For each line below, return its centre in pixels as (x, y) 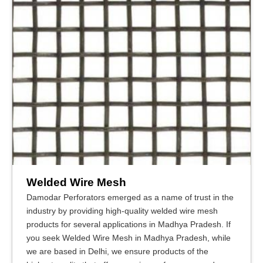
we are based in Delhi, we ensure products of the (117, 251)
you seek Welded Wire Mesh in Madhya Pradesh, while (129, 237)
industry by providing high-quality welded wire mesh (122, 210)
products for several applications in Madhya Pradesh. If (129, 224)
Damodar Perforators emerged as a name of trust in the (130, 197)
